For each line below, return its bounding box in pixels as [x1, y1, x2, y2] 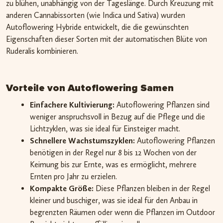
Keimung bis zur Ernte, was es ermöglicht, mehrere [30, 159, 197, 169]
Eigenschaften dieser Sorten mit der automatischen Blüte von [6, 34, 207, 44]
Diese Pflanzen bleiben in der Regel [94, 183, 210, 193]
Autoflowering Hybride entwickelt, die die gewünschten [6, 22, 189, 32]
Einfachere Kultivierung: [30, 100, 114, 110]
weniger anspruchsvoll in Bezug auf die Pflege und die [30, 111, 205, 121]
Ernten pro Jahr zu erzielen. [30, 171, 117, 181]
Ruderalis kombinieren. [6, 46, 78, 56]
